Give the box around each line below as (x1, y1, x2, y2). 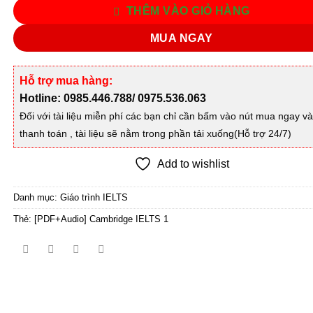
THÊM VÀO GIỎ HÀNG (126, 4, 250, 17)
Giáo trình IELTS (60, 192, 129, 203)
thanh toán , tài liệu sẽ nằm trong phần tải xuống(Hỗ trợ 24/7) (20, 128, 292, 140)
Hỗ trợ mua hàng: (20, 75, 113, 87)
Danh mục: (13, 192, 61, 203)
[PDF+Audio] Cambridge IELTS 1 (34, 214, 169, 225)
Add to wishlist (156, 158, 229, 170)
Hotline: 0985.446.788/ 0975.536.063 (20, 92, 207, 105)
